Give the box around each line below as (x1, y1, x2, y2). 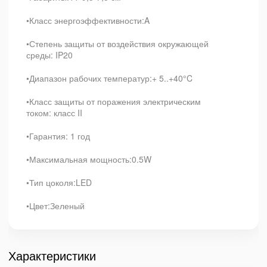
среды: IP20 (26, 49, 73, 61)
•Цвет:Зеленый (26, 200, 85, 212)
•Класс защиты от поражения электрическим (26, 95, 201, 107)
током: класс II (26, 107, 82, 119)
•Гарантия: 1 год (26, 130, 90, 142)
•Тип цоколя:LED (26, 176, 92, 188)
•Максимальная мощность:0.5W (26, 153, 151, 165)
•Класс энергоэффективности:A (26, 14, 150, 26)
